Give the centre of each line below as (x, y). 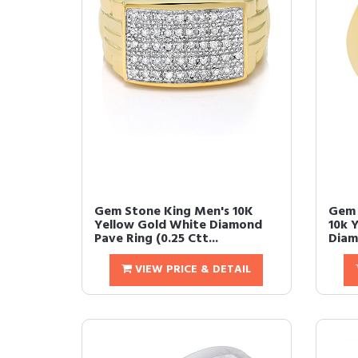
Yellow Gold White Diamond (178, 225)
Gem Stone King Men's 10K (174, 212)
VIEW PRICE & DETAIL (192, 270)
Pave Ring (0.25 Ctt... (156, 239)
